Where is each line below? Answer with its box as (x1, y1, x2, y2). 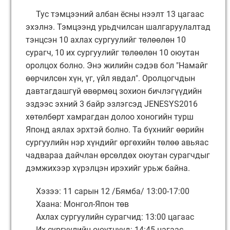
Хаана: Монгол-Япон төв (26, 199, 129, 209)
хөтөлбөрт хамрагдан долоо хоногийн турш (26, 112, 194, 122)
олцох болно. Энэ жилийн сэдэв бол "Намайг (35, 61, 208, 70)
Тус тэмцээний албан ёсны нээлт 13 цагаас (26, 9, 204, 19)
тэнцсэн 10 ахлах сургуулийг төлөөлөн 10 (26, 35, 186, 45)
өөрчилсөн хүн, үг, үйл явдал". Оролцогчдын (26, 73, 195, 83)
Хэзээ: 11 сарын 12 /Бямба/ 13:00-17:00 (26, 186, 189, 196)
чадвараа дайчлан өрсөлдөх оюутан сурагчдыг (26, 150, 210, 160)
